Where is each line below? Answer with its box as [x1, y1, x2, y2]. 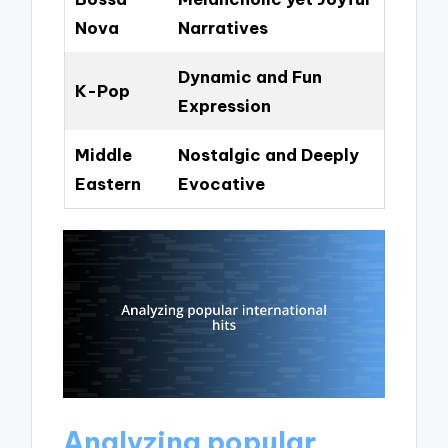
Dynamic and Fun [177, 66, 322, 88]
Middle [74, 144, 132, 166]
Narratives [177, 17, 268, 39]
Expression [177, 95, 271, 117]
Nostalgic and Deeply [177, 144, 359, 166]
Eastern [74, 173, 141, 195]
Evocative [177, 173, 265, 195]
